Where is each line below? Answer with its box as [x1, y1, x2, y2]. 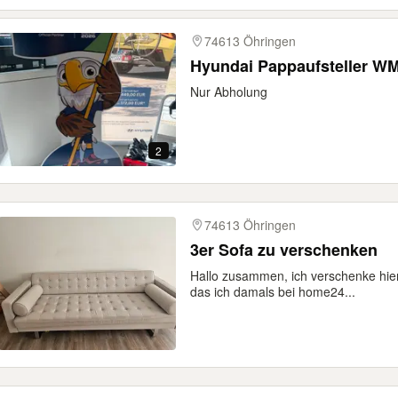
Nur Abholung [190, 83, 267, 100]
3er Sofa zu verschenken [190, 238, 378, 261]
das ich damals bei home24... [190, 283, 355, 300]
